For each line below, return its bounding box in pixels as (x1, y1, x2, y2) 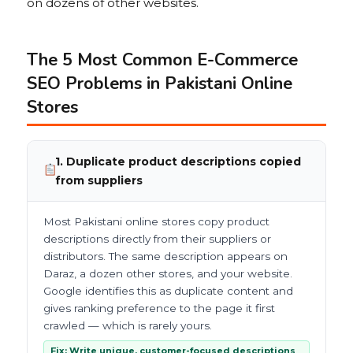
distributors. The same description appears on (43, 250, 288, 263)
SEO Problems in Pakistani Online (27, 72, 292, 96)
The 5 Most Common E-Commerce (27, 48, 298, 72)
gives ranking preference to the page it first (43, 302, 275, 315)
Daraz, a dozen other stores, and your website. (43, 267, 292, 281)
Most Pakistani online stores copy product (43, 215, 269, 229)
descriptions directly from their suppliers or (43, 232, 271, 246)
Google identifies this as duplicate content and (43, 284, 293, 298)
